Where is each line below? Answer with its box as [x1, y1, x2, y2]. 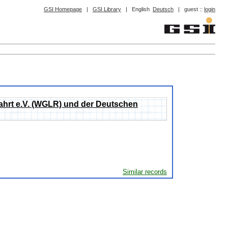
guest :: [184, 6, 204, 12]
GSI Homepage [44, 6, 82, 12]
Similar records [123, 167, 167, 175]
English [132, 6, 150, 12]
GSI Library [93, 6, 121, 12]
